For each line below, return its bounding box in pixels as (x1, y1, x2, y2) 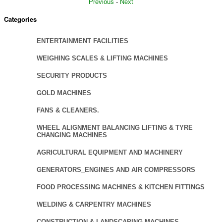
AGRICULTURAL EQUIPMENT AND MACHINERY (37, 148, 183, 156)
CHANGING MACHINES (37, 131, 107, 139)
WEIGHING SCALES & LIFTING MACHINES (37, 54, 168, 62)
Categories (4, 14, 37, 24)
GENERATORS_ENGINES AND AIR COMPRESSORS (37, 166, 195, 173)
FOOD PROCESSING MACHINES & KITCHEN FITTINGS (37, 183, 205, 191)
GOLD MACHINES (37, 89, 91, 97)
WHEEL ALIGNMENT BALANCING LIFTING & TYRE (37, 123, 193, 131)
